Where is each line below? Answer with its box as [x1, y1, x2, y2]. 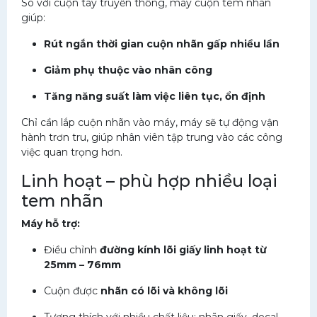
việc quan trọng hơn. [21, 146, 122, 158]
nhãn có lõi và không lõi [100, 284, 228, 297]
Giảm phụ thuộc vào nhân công [44, 64, 212, 76]
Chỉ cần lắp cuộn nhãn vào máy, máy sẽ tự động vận [21, 116, 279, 129]
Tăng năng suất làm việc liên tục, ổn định [44, 90, 265, 103]
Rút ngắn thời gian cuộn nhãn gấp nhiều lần [44, 38, 279, 50]
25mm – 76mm [44, 258, 121, 271]
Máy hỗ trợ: [21, 217, 80, 230]
